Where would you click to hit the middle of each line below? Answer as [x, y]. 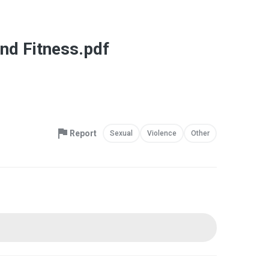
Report [83, 133]
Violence [162, 133]
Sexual [121, 133]
